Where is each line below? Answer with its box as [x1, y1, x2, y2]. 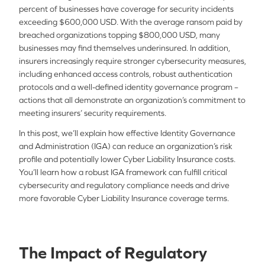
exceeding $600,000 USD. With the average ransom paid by [19, 17, 243, 27]
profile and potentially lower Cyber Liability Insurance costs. [19, 154, 235, 164]
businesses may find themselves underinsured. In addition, [19, 43, 230, 53]
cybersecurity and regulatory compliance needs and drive [19, 180, 230, 190]
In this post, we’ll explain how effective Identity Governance [19, 128, 235, 138]
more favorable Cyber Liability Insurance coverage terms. [19, 193, 229, 203]
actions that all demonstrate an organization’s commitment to [19, 95, 245, 105]
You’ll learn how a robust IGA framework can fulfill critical [19, 167, 227, 177]
